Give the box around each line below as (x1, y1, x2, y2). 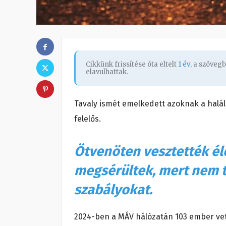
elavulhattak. (86, 68, 128, 77)
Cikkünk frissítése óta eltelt (86, 60, 178, 69)
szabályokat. (74, 182, 152, 198)
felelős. (74, 114, 101, 124)
